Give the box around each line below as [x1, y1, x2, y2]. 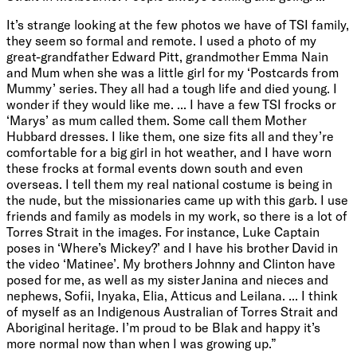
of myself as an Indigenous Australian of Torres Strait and [6, 303, 338, 319]
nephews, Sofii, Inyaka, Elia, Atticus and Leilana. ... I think [6, 287, 337, 303]
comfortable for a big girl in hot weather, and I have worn [6, 143, 331, 159]
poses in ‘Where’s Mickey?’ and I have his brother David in [6, 239, 338, 255]
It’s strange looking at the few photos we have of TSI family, [6, 16, 349, 32]
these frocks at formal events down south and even [6, 159, 303, 175]
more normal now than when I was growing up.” [6, 335, 280, 351]
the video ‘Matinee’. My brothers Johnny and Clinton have [6, 255, 335, 271]
